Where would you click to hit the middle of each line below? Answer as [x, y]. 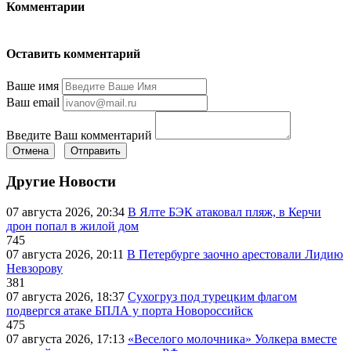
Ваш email [33, 102]
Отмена [31, 150]
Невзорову [34, 269]
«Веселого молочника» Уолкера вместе [232, 339]
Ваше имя [33, 85]
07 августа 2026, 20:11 [67, 255]
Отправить [96, 150]
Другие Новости [61, 182]
